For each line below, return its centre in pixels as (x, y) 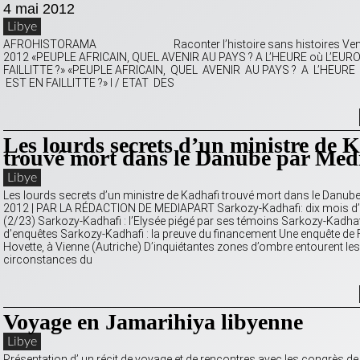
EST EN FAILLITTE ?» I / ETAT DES (89, 83)
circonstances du (48, 260)
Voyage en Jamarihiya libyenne (153, 322)
